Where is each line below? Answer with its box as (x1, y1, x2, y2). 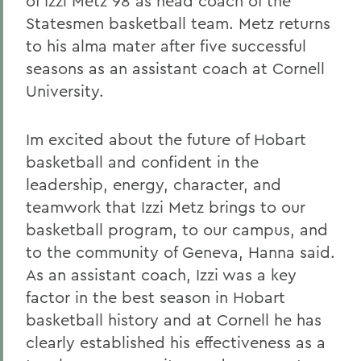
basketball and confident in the (26, 151, 259, 172)
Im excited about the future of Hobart (26, 129, 306, 149)
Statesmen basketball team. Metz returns (26, 13, 330, 33)
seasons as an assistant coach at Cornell (26, 58, 325, 78)
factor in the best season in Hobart (26, 287, 285, 307)
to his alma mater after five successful (26, 35, 306, 56)
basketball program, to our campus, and (26, 219, 328, 239)
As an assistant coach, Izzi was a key (26, 264, 297, 284)
